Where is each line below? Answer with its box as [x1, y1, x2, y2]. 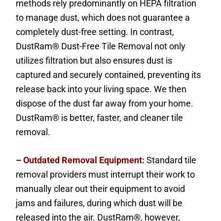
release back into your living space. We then [16, 84, 187, 95]
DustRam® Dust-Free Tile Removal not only [16, 41, 186, 52]
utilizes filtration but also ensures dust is [16, 55, 173, 66]
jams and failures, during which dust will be [16, 198, 183, 209]
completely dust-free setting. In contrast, [16, 27, 175, 37]
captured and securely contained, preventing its [16, 70, 201, 80]
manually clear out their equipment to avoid [16, 184, 185, 194]
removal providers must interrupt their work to [16, 169, 195, 180]
